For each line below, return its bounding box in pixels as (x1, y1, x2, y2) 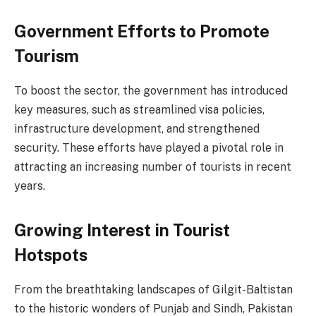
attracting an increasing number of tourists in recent (14, 159, 291, 174)
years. (14, 178, 45, 193)
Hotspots (14, 245, 87, 265)
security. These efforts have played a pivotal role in (14, 140, 284, 154)
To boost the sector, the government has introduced (14, 83, 288, 97)
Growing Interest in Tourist (14, 220, 230, 241)
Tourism (14, 45, 79, 66)
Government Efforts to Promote (14, 20, 269, 41)
